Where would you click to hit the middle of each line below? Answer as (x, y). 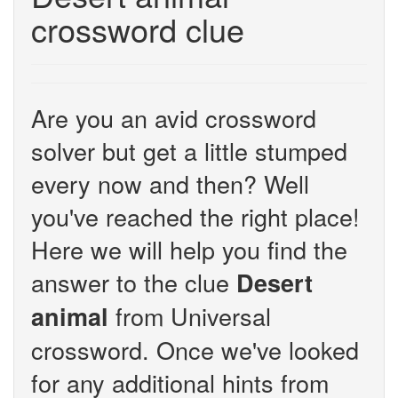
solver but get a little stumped (189, 151)
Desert (275, 283)
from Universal (190, 316)
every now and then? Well (170, 183)
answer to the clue (134, 282)
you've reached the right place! (195, 216)
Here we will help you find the (189, 249)
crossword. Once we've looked (195, 350)
